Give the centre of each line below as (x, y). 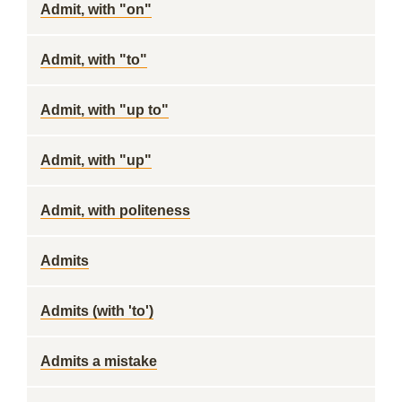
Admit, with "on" (96, 9)
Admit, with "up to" (105, 110)
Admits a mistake (99, 361)
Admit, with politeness (115, 210)
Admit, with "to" (94, 60)
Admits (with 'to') (97, 311)
